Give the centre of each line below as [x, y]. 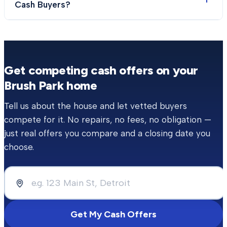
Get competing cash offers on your [101, 70]
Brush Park [34, 85]
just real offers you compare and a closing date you [107, 133]
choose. [19, 147]
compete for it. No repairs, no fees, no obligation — [108, 120]
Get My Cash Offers [113, 214]
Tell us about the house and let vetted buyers [96, 106]
